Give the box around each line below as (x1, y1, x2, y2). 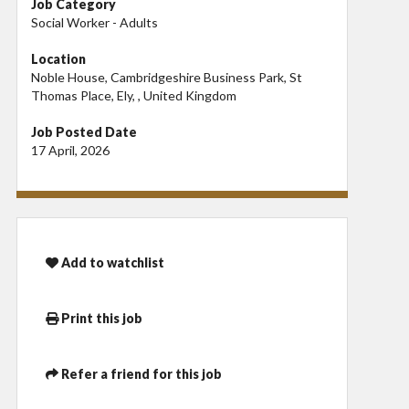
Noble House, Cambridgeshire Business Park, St (31, 68, 302, 85)
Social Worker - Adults (31, 14, 158, 30)
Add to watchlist (58, 255, 164, 271)
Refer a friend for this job (58, 365, 222, 382)
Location (31, 50, 86, 67)
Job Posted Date (31, 123, 137, 140)
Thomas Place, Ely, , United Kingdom (31, 87, 236, 103)
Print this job (58, 310, 142, 326)
